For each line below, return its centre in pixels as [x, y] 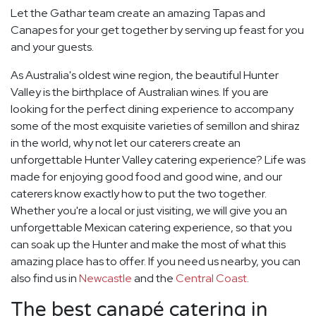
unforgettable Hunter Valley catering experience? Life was [158, 160]
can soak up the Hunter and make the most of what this [148, 245]
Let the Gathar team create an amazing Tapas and [138, 13]
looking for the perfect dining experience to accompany [152, 109]
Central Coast [211, 279]
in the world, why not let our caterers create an [126, 143]
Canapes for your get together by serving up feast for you [157, 30]
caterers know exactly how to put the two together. [139, 194]
